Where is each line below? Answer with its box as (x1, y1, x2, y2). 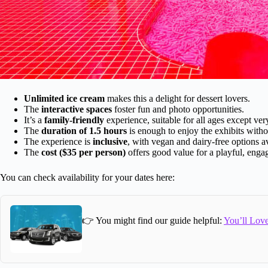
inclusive (93, 136, 127, 147)
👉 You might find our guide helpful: (82, 215, 224, 226)
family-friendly (44, 114, 104, 125)
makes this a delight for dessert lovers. (105, 93, 250, 103)
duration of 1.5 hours (41, 125, 127, 136)
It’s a (24, 114, 44, 125)
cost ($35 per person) (41, 147, 126, 157)
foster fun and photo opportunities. (112, 103, 244, 114)
